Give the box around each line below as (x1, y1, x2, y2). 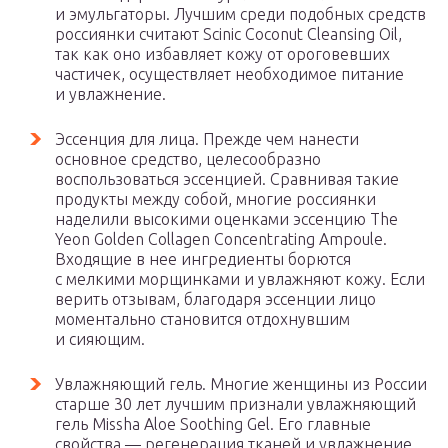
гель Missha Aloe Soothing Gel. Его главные (55, 415, 371, 433)
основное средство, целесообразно (55, 150, 321, 168)
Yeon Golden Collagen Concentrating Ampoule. (55, 230, 387, 248)
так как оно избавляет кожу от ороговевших (55, 45, 390, 63)
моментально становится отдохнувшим (55, 310, 350, 328)
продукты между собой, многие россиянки (55, 190, 376, 208)
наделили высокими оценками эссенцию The (55, 210, 398, 228)
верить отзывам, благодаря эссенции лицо (55, 290, 376, 308)
